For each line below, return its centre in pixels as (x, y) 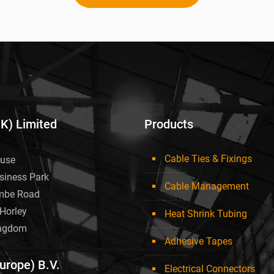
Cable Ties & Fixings (208, 159)
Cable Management (207, 187)
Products (169, 124)
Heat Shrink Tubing (206, 214)
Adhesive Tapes (198, 242)
